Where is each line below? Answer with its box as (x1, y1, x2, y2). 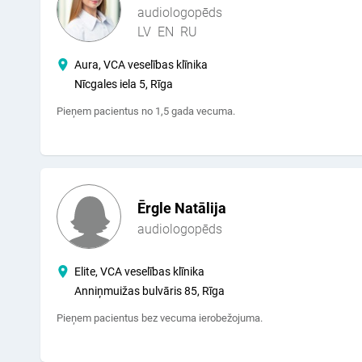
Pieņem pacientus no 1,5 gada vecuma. (57, 105, 235, 117)
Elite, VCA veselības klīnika (74, 265, 204, 278)
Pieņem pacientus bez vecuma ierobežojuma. (57, 312, 263, 324)
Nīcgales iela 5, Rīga (74, 78, 173, 90)
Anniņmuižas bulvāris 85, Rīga (74, 284, 225, 297)
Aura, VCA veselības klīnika (74, 58, 208, 71)
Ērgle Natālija (137, 200, 226, 217)
